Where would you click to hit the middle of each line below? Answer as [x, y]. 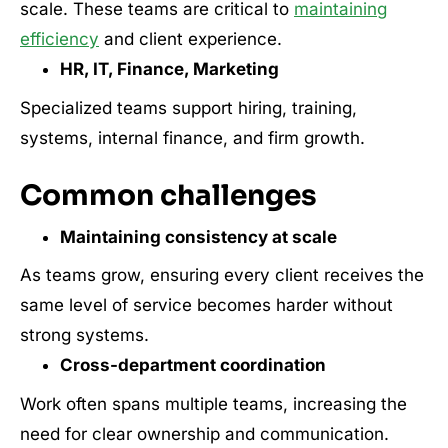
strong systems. [84, 335]
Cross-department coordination [192, 365]
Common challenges [168, 195]
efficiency [59, 39]
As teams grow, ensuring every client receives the [222, 275]
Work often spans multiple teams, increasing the [213, 403]
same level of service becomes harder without [206, 305]
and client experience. [190, 39]
